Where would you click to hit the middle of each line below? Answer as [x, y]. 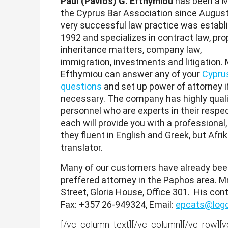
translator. [82, 147]
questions [81, 86]
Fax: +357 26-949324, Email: [118, 204]
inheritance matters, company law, [131, 50]
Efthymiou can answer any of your [131, 74]
